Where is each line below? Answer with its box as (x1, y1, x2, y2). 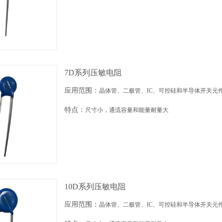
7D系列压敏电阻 (64, 68, 122, 77)
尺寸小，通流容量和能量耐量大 (85, 107, 168, 113)
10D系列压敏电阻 (64, 182, 126, 191)
